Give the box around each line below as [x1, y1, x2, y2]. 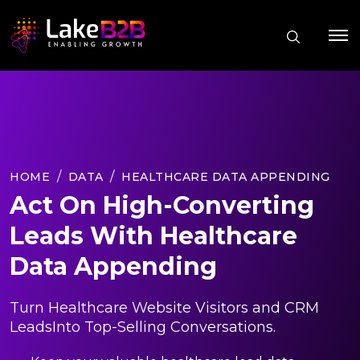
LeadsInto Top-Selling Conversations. [10, 317, 276, 336]
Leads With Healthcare [10, 220, 297, 251]
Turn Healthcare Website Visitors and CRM [10, 298, 319, 317]
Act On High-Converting [10, 190, 314, 220]
